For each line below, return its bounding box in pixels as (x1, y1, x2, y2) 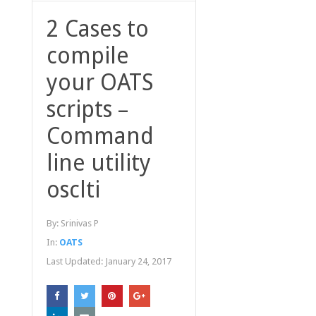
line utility (46, 150, 151, 177)
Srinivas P (60, 218, 99, 229)
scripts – (46, 96, 128, 123)
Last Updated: (46, 256, 105, 267)
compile (46, 42, 129, 70)
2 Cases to (46, 16, 149, 43)
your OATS (46, 69, 153, 97)
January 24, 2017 (104, 256, 171, 267)
